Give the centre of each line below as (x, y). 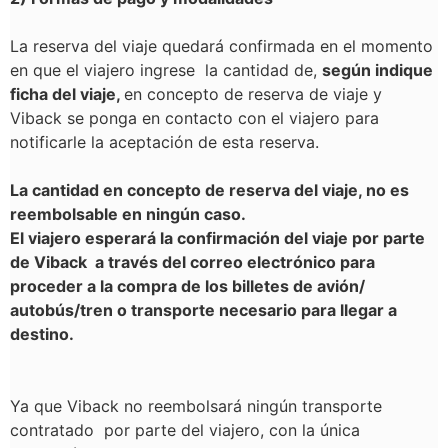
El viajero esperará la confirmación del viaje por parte (217, 238)
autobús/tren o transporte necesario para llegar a (203, 310)
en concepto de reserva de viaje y (253, 94)
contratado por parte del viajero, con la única (185, 430)
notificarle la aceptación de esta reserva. (164, 142)
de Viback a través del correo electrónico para (192, 262)
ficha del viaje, (67, 94)
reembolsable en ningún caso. (128, 214)
